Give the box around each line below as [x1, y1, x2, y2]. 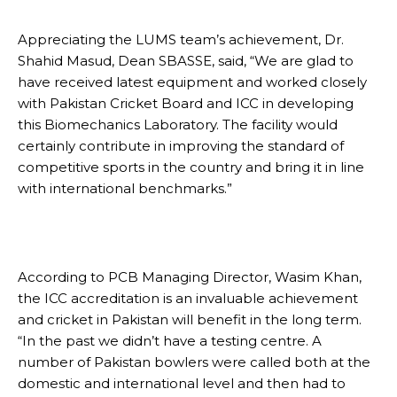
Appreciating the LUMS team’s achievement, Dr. [18, 30, 344, 48]
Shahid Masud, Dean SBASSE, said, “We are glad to [18, 51, 354, 69]
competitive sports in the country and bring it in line [18, 158, 364, 175]
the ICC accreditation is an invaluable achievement [18, 289, 358, 307]
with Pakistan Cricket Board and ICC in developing [18, 94, 354, 112]
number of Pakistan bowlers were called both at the [18, 353, 370, 370]
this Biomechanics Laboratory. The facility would [18, 115, 338, 133]
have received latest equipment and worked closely [18, 73, 367, 90]
